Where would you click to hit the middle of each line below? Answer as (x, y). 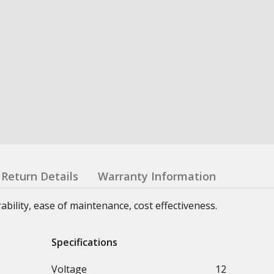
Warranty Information (157, 176)
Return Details (40, 176)
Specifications (84, 242)
